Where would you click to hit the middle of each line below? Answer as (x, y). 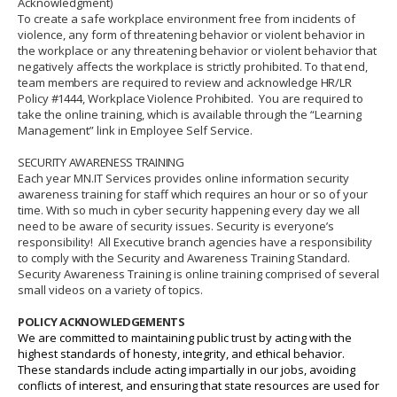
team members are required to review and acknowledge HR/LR (185, 82)
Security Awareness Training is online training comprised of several (198, 274)
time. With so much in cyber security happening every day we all (189, 210)
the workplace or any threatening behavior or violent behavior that (197, 51)
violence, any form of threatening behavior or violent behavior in (191, 35)
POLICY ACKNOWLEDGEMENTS (101, 322)
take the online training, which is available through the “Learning (190, 114)
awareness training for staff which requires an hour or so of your (193, 194)
